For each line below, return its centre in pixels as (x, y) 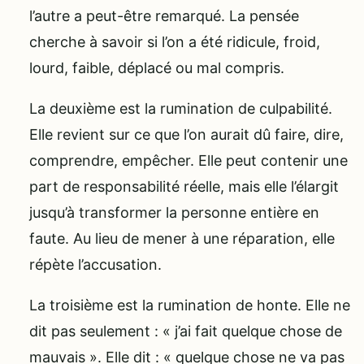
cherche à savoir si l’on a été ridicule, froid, (175, 41)
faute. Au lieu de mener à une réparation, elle (182, 238)
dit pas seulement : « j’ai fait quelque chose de (186, 331)
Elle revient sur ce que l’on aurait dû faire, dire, (186, 134)
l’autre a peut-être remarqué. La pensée (164, 15)
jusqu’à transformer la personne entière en (174, 212)
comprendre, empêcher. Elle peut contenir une (188, 160)
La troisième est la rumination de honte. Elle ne (190, 305)
